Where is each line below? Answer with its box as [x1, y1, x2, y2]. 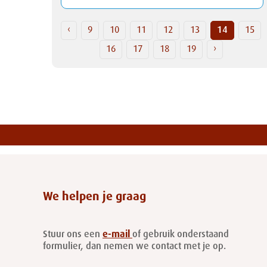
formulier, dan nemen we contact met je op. [43, 244, 226, 254]
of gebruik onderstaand [132, 232, 229, 242]
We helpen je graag [43, 193, 146, 206]
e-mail [103, 232, 130, 242]
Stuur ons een [43, 232, 103, 242]
